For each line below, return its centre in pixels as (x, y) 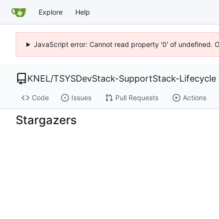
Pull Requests (137, 98)
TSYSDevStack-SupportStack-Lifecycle (135, 78)
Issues (81, 98)
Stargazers (46, 120)
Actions (194, 98)
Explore (51, 12)
